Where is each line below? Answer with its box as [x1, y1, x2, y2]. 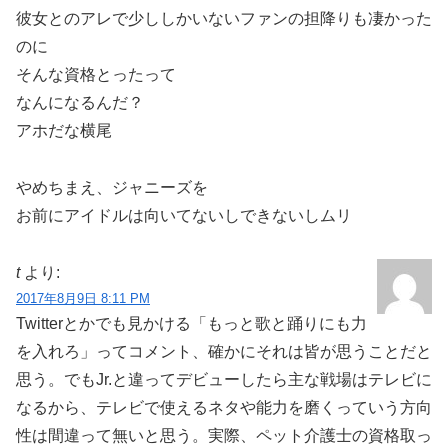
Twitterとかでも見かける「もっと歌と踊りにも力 [16, 314, 367, 332]
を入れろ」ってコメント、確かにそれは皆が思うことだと [16, 342, 432, 360]
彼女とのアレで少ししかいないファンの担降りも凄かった [16, 10, 432, 28]
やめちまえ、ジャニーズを [16, 179, 208, 197]
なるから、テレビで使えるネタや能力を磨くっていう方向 [16, 398, 432, 416]
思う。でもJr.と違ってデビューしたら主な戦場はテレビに [16, 370, 432, 388]
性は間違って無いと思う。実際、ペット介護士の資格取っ [16, 426, 432, 444]
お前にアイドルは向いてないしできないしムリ [16, 207, 352, 225]
